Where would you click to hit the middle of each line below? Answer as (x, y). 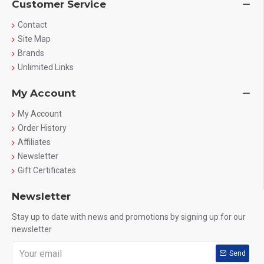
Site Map (34, 39)
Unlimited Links (46, 67)
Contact (32, 25)
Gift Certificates (47, 170)
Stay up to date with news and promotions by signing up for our (129, 217)
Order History (42, 128)
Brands (31, 53)
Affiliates (34, 142)
